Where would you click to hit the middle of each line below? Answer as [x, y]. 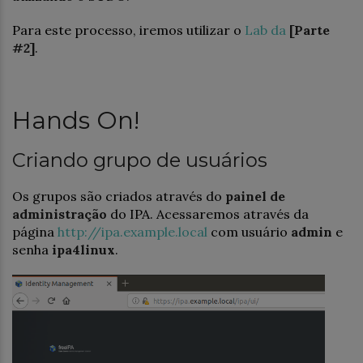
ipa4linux [83, 249]
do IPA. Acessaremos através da [208, 214]
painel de [255, 196]
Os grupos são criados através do [119, 196]
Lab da [267, 30]
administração [60, 214]
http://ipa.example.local [132, 231]
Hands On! [76, 120]
